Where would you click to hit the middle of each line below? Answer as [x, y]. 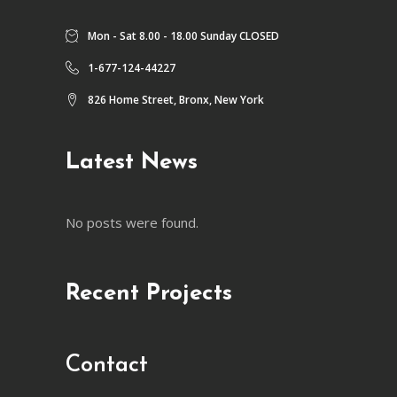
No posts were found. [132, 222]
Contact [107, 365]
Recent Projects [149, 293]
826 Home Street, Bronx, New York [176, 99]
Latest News [132, 162]
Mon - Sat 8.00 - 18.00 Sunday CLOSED [183, 35]
